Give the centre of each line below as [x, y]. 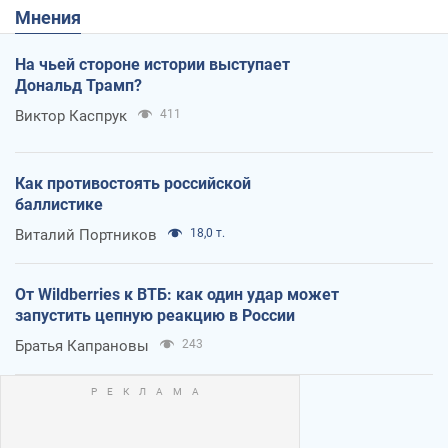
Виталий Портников [86, 234]
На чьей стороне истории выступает [152, 64]
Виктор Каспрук [71, 115]
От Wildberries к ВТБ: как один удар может [177, 294]
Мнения [56, 17]
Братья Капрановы [82, 345]
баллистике [59, 204]
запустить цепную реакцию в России [155, 315]
